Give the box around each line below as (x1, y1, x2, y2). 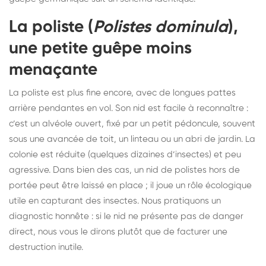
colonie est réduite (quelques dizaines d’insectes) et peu (9, 150, 241, 159)
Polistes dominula (93, 18, 228, 36)
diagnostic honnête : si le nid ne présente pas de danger (9, 211, 243, 221)
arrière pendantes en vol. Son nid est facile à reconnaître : (9, 103, 248, 113)
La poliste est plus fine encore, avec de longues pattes (9, 88, 236, 97)
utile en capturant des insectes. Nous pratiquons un (9, 196, 221, 205)
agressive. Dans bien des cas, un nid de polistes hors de (9, 165, 240, 175)
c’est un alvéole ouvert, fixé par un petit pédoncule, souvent (9, 119, 255, 128)
